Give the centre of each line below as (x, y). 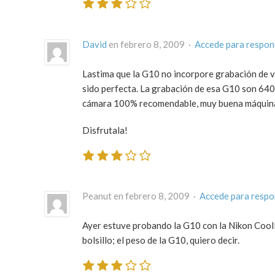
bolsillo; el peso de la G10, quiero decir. (161, 240)
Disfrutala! (105, 130)
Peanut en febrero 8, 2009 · (141, 196)
